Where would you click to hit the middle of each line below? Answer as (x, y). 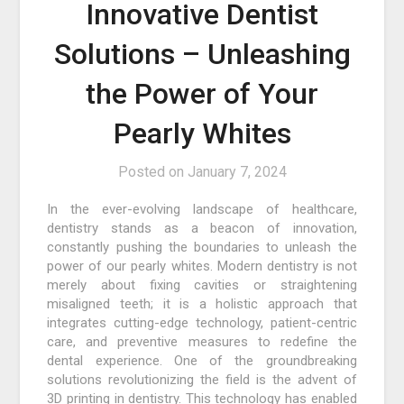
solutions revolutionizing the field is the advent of (202, 379)
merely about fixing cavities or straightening (202, 285)
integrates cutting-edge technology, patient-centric (202, 322)
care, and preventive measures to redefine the (202, 341)
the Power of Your (202, 93)
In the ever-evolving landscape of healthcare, (202, 209)
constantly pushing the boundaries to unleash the (202, 247)
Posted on (152, 171)
